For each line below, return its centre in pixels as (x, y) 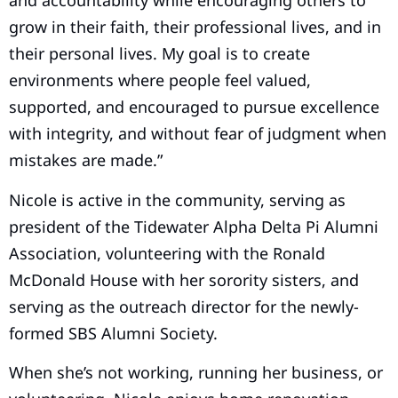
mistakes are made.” (86, 160)
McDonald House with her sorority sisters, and (184, 279)
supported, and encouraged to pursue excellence (194, 107)
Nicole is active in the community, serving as (177, 199)
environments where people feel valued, (160, 80)
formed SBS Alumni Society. (113, 333)
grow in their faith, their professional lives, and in (195, 27)
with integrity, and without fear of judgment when (198, 134)
